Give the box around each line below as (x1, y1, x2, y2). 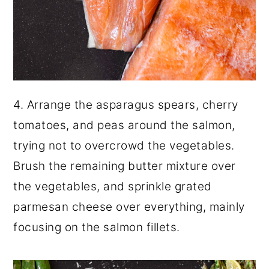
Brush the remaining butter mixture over (13, 159, 236, 173)
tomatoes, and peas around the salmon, (13, 118, 235, 132)
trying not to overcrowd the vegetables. (13, 138, 235, 153)
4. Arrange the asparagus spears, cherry (13, 97, 238, 112)
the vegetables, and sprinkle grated (13, 179, 212, 193)
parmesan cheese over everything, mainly (13, 199, 245, 214)
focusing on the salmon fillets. (13, 220, 180, 234)
